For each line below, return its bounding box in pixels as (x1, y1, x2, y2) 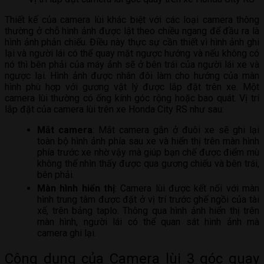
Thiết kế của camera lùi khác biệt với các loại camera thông (5, 14, 259, 25)
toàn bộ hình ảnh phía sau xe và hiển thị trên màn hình (37, 135, 259, 147)
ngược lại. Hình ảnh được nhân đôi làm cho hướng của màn (5, 70, 259, 81)
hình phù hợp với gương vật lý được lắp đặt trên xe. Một (5, 81, 259, 93)
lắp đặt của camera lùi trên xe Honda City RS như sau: (5, 103, 224, 115)
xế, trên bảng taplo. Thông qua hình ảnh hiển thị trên (37, 205, 259, 217)
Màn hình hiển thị (37, 183, 115, 194)
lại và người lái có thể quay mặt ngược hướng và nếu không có (5, 47, 259, 59)
